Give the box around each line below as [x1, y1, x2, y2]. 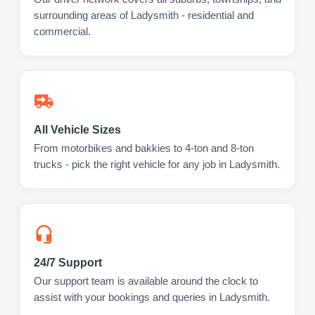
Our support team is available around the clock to [34, 275, 258, 287]
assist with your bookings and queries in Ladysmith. [34, 291, 270, 303]
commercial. [34, 25, 91, 37]
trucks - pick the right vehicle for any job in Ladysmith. [34, 158, 280, 170]
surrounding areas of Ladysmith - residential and [34, 9, 254, 21]
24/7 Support [34, 256, 102, 269]
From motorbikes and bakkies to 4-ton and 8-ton [34, 142, 254, 154]
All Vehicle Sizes [34, 123, 121, 136]
